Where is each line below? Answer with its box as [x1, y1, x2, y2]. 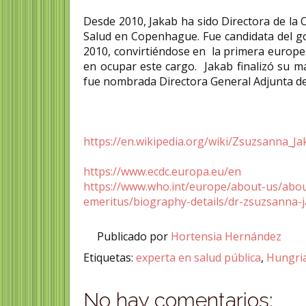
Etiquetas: [83, 250, 137, 265]
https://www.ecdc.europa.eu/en [83, 164, 242, 179]
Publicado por [97, 228, 171, 244]
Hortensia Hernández [171, 228, 285, 244]
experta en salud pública [136, 250, 262, 265]
